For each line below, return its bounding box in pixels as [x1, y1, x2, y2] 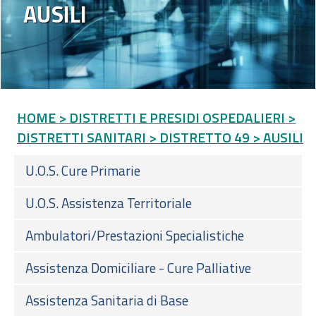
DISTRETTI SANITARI [17, 126, 147, 147]
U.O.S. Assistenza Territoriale [25, 192, 192, 213]
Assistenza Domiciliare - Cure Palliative [25, 257, 251, 278]
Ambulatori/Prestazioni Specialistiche [25, 224, 244, 245]
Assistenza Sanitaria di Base [25, 289, 188, 310]
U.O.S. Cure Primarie [25, 159, 140, 181]
